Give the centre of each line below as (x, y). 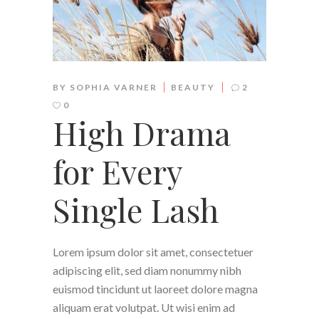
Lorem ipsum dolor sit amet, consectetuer (153, 252)
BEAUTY (193, 88)
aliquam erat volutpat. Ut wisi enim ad (144, 308)
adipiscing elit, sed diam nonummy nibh (147, 271)
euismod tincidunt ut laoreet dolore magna (155, 289)
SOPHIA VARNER (113, 88)
